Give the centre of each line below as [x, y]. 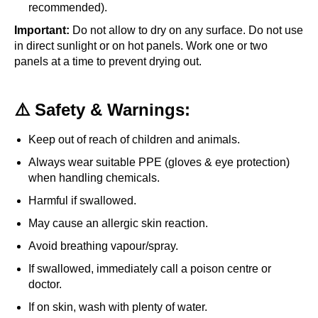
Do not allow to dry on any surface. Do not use [186, 31]
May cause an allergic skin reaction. [118, 224]
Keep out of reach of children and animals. [134, 140]
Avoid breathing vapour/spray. [103, 246]
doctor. [45, 285]
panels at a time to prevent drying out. [108, 62]
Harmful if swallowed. [82, 201]
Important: [42, 31]
